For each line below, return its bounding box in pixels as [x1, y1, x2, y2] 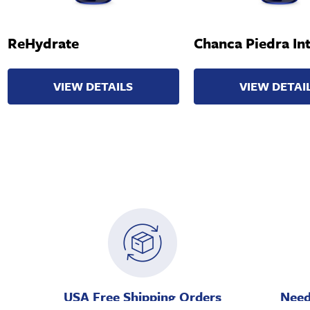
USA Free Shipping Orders [64, 287, 222, 307]
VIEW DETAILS [53, 77, 133, 95]
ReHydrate [7, 33, 79, 54]
